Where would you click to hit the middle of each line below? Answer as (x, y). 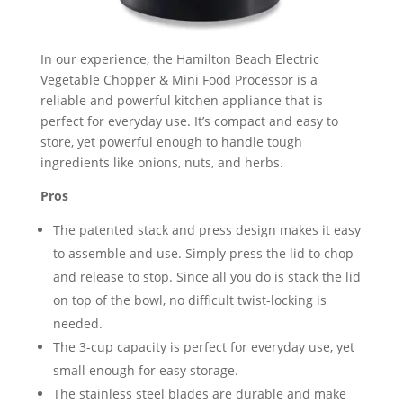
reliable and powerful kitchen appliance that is (181, 100)
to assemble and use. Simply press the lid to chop (203, 253)
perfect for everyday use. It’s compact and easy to (189, 121)
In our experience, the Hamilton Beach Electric (179, 58)
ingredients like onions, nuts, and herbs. (161, 162)
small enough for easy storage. (145, 370)
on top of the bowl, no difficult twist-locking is (189, 300)
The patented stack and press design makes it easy (206, 229)
